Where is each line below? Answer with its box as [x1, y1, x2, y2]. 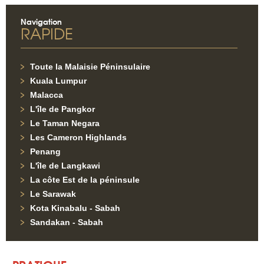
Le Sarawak [30, 189, 76, 199]
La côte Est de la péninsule [30, 175, 140, 184]
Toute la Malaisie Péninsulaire [30, 62, 150, 71]
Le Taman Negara [30, 118, 100, 128]
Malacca [30, 90, 63, 100]
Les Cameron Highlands [30, 133, 127, 142]
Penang [30, 147, 61, 156]
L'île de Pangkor [30, 104, 95, 114]
